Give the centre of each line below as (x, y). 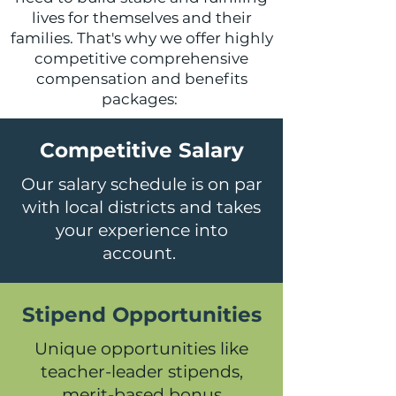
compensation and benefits (141, 79)
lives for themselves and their (141, 18)
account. (141, 253)
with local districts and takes (141, 207)
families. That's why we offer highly (141, 38)
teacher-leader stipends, (141, 372)
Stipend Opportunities (141, 315)
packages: (141, 99)
